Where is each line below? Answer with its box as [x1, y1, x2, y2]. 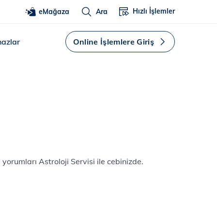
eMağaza [39, 7, 69, 16]
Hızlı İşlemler [133, 7, 175, 15]
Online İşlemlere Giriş [73, 37, 154, 46]
